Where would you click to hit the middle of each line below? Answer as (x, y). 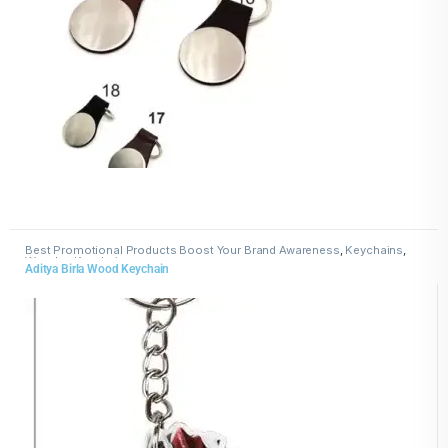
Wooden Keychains (78, 261)
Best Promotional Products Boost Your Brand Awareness (182, 250)
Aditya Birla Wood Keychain (97, 269)
